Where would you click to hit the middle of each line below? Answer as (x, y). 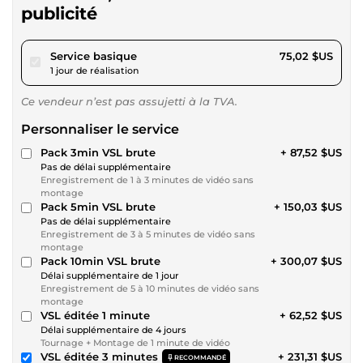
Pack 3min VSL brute (98, 153)
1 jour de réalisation (94, 71)
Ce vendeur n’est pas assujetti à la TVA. (129, 102)
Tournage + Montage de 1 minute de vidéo (135, 343)
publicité (59, 14)
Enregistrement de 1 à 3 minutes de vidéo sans (147, 180)
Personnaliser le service (100, 130)
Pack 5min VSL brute (98, 207)
